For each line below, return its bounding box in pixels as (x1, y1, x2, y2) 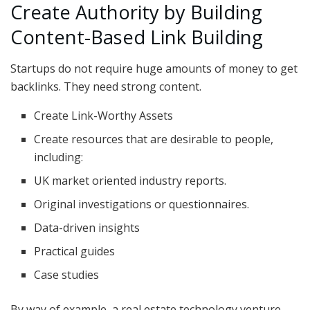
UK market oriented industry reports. (34, 172, 227, 188)
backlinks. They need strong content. (10, 78, 201, 94)
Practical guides (34, 243, 116, 259)
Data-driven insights (34, 219, 140, 235)
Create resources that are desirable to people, (34, 131, 274, 147)
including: (34, 149, 84, 165)
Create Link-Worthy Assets (34, 107, 174, 123)
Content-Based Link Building (10, 24, 263, 50)
